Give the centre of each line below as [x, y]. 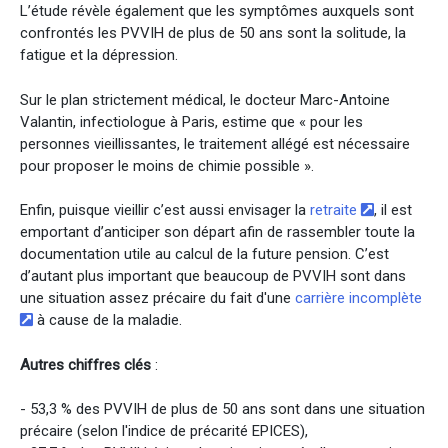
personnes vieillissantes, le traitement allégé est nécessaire [215, 143]
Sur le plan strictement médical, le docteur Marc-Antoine [205, 99]
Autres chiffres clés [85, 364]
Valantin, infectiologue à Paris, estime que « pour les [191, 121]
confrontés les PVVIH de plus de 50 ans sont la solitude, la [213, 33]
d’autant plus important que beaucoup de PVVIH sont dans [213, 276]
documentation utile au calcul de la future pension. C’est [204, 254]
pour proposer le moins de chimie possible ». [167, 165]
